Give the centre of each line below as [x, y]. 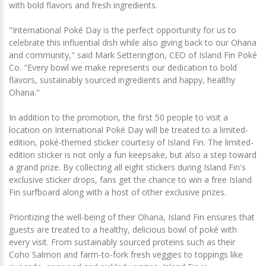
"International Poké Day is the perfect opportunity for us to [123, 30]
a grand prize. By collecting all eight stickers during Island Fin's [127, 167]
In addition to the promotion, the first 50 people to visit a [118, 117]
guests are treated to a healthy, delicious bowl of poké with [123, 229]
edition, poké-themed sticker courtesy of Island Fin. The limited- [131, 142]
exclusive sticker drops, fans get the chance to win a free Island [130, 180]
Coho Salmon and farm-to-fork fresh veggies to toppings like [126, 254]
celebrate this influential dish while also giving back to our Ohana [133, 42]
